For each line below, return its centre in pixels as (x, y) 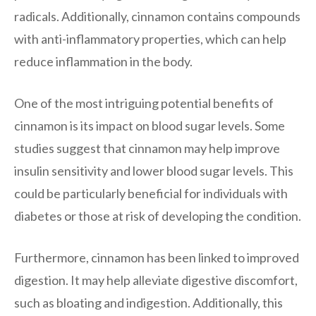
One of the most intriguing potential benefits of (144, 103)
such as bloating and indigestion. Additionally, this (148, 302)
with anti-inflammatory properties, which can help (150, 38)
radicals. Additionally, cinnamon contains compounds (157, 16)
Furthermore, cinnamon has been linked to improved (157, 257)
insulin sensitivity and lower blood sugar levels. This (154, 170)
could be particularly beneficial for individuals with (151, 193)
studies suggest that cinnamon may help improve (147, 148)
